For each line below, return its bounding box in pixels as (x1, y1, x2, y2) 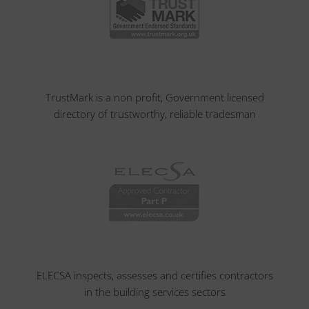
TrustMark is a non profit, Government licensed (45, 90, 264, 104)
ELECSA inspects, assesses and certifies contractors (36, 268, 273, 282)
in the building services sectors (83, 285, 226, 299)
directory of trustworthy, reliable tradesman (53, 107, 256, 121)
